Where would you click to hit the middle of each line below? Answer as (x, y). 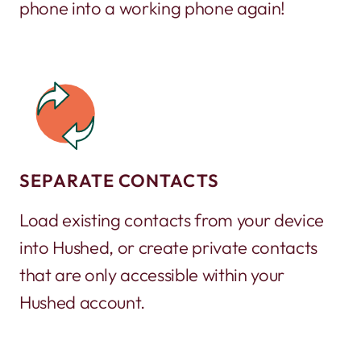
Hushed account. (83, 302)
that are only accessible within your (152, 274)
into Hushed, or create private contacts (169, 247)
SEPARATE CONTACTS (119, 180)
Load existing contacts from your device (172, 220)
